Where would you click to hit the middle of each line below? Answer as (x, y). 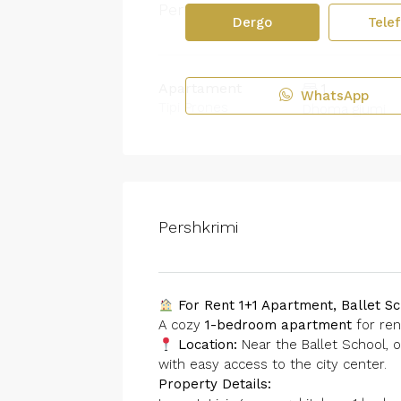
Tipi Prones (193, 107)
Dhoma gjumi (345, 109)
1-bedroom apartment (278, 325)
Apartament (200, 88)
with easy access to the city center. (273, 364)
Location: (208, 345)
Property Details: (215, 384)
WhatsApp (333, 95)
